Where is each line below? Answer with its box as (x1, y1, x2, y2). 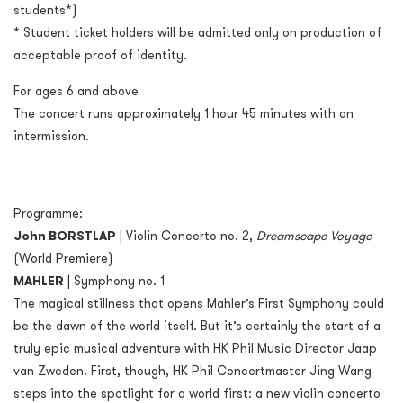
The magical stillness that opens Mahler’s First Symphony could (13, 295, 384, 312)
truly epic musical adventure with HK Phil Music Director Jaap (13, 340, 377, 357)
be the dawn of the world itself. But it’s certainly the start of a (13, 318, 381, 335)
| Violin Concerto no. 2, (116, 228, 256, 245)
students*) (13, 2, 76, 19)
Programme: (13, 205, 83, 222)
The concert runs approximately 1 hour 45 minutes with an (13, 105, 354, 122)
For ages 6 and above (13, 83, 139, 100)
